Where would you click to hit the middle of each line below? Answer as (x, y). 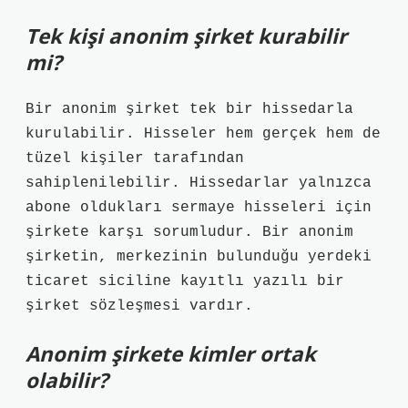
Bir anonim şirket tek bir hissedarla (189, 109)
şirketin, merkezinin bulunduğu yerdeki (199, 257)
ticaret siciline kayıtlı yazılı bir (185, 281)
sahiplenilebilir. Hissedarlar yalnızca (199, 183)
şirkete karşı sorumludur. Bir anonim (189, 232)
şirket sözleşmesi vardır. (139, 306)
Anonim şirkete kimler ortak (171, 354)
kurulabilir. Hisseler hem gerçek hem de (203, 134)
